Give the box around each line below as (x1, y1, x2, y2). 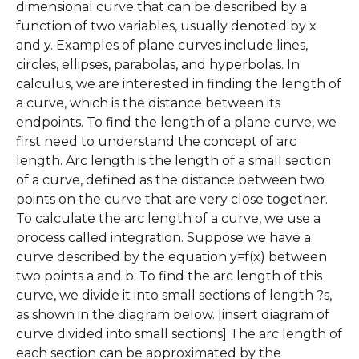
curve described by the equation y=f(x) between (16, 249, 327, 264)
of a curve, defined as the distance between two (16, 172, 325, 188)
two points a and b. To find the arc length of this (16, 268, 322, 284)
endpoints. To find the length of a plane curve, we (16, 115, 337, 130)
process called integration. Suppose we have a (16, 230, 311, 245)
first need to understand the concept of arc (16, 134, 296, 149)
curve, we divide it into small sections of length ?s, (16, 288, 332, 303)
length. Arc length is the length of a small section (16, 153, 331, 168)
